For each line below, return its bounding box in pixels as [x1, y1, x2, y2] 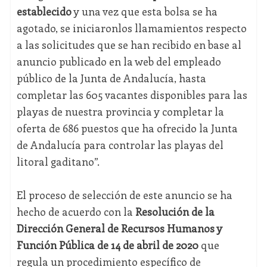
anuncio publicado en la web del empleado [16, 54, 221, 69]
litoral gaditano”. [16, 154, 100, 169]
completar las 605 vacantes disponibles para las [16, 88, 247, 103]
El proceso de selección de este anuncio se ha [16, 188, 232, 203]
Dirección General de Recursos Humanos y [16, 221, 222, 236]
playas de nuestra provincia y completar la [16, 104, 224, 119]
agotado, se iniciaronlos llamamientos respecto [16, 21, 247, 36]
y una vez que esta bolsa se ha [71, 4, 218, 19]
